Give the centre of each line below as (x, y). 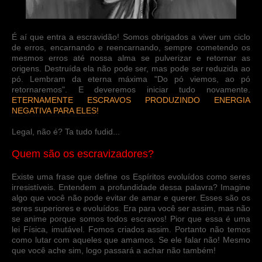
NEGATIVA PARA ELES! (55, 110)
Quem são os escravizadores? (83, 154)
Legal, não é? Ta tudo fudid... (66, 131)
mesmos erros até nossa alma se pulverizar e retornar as (131, 58)
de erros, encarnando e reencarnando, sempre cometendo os (131, 47)
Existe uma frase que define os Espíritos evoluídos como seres (131, 176)
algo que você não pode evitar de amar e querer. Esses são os (131, 197)
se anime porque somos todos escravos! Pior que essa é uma (131, 218)
